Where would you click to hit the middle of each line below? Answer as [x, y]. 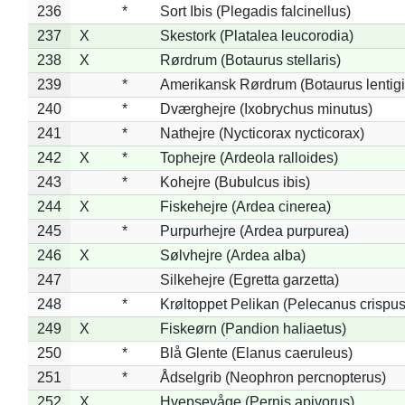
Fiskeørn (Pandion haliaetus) [253, 328]
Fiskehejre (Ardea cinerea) [245, 206]
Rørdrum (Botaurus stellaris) [250, 60]
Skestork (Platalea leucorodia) [256, 35]
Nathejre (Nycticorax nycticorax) [262, 133]
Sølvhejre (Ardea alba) [232, 255]
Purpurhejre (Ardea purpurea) [254, 231]
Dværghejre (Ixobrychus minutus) [266, 108]
